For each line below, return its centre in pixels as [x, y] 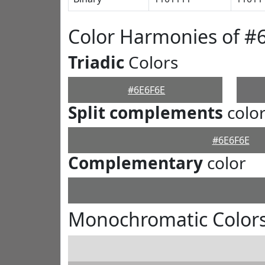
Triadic [96, 62]
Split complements [146, 112]
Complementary [135, 163]
